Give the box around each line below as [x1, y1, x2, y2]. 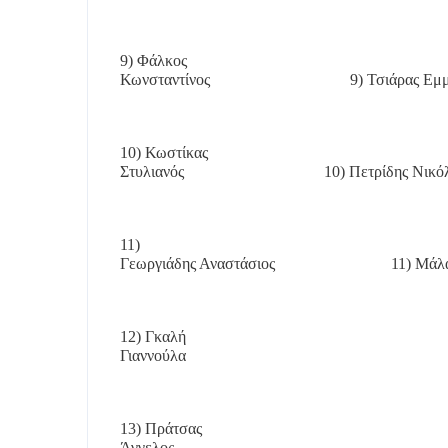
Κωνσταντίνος [120, 71, 210, 88]
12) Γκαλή [120, 328, 186, 345]
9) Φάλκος [120, 52, 187, 69]
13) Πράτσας [120, 420, 202, 437]
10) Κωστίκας [120, 144, 208, 161]
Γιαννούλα [120, 347, 186, 364]
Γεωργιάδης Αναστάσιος [120, 255, 275, 272]
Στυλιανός [120, 163, 184, 180]
